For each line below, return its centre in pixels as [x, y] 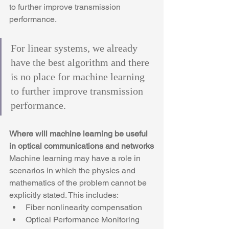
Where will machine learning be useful [79, 133]
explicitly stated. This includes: [64, 195]
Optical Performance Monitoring [83, 219]
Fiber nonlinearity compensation [84, 207]
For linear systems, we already [75, 48]
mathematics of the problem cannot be [79, 182]
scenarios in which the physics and [73, 170]
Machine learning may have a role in [76, 158]
